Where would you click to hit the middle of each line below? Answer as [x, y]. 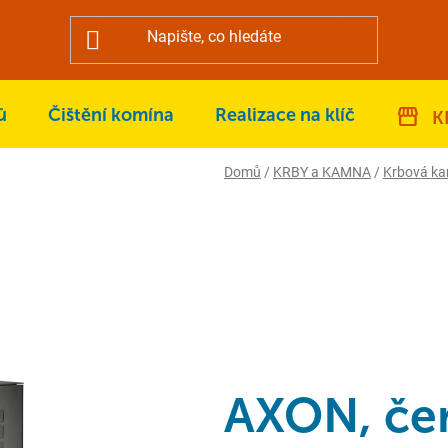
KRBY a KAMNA [322, 171]
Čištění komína [111, 115]
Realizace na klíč [285, 115]
